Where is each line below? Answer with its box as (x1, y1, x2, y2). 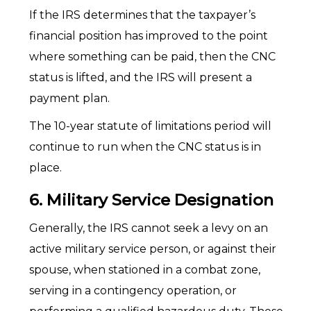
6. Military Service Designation (28, 190, 274, 210)
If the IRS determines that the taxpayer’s (28, 8, 255, 22)
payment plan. (28, 92, 110, 105)
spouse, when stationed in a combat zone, (28, 263, 260, 276)
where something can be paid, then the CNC (28, 50, 276, 63)
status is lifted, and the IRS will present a (28, 71, 252, 84)
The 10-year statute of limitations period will (28, 119, 271, 133)
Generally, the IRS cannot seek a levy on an (28, 221, 268, 235)
